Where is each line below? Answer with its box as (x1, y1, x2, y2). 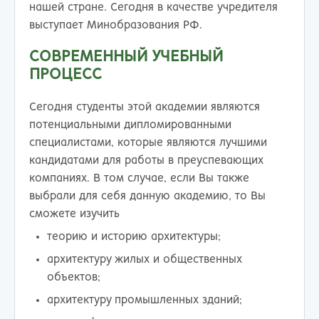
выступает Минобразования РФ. (29, 19, 202, 31)
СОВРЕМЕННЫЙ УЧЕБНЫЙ (29, 48, 223, 65)
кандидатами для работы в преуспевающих (29, 155, 263, 166)
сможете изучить (29, 208, 120, 219)
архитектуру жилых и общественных (47, 254, 243, 266)
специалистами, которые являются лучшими (29, 137, 267, 148)
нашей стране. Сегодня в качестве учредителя (29, 1, 278, 13)
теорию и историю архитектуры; (47, 231, 221, 243)
